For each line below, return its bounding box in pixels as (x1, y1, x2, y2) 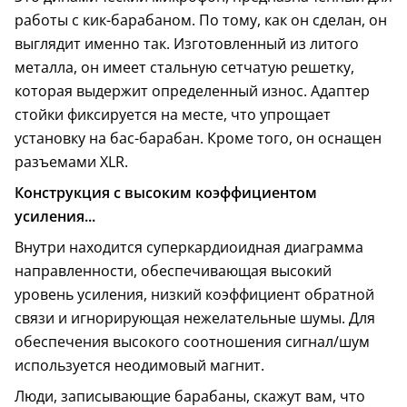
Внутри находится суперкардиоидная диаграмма (15, 236, 363, 257)
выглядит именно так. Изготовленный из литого (15, 33, 359, 54)
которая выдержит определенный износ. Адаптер (15, 80, 370, 101)
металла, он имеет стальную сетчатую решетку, (15, 56, 354, 77)
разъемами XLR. (15, 151, 128, 172)
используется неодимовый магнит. (15, 354, 264, 375)
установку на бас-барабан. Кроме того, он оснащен (15, 127, 382, 148)
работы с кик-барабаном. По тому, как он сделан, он (15, 9, 387, 30)
